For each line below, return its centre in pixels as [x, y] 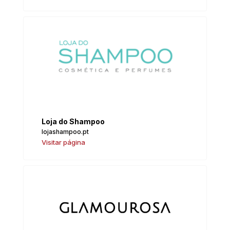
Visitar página [64, 142]
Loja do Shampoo [73, 122]
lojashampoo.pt [65, 132]
